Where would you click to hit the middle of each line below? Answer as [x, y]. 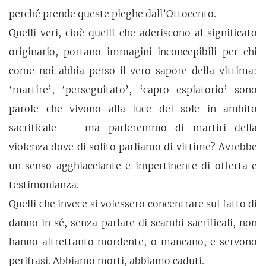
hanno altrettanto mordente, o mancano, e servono [133, 241]
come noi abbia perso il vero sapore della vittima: [133, 70]
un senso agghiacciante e [72, 165]
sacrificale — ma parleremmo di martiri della [133, 127]
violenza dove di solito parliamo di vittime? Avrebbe [133, 146]
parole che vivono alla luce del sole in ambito [133, 108]
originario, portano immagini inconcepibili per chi [133, 51]
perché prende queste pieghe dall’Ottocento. [113, 13]
